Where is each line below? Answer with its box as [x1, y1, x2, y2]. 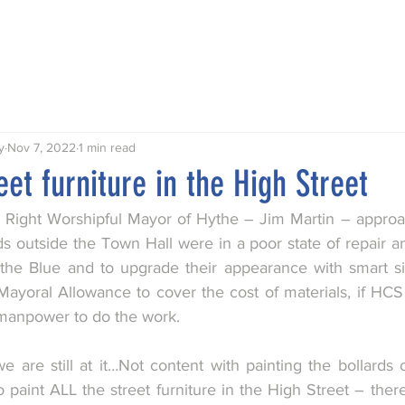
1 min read [79, 139, 136, 155]
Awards [242, 31, 283, 46]
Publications [142, 31, 207, 46]
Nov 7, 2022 [7, 139, 76, 155]
